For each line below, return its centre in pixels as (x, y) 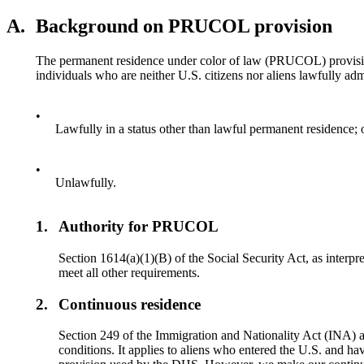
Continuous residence (130, 304)
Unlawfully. (86, 182)
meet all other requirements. (130, 272)
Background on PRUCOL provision (184, 26)
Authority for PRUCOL (139, 227)
